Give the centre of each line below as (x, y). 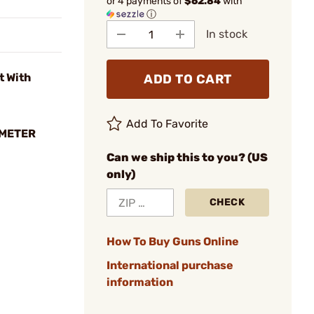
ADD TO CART (188, 79)
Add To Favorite (168, 124)
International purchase (170, 265)
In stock (227, 34)
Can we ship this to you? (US (187, 157)
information (140, 282)
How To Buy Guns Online (173, 241)
